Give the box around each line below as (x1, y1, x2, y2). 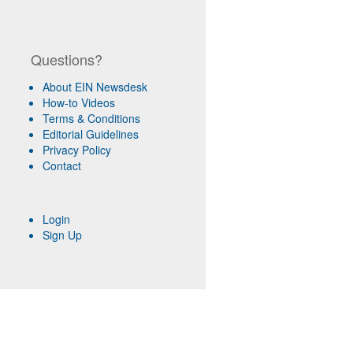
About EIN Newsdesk (42, 79, 147, 95)
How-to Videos (42, 95, 115, 111)
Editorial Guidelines (42, 126, 139, 143)
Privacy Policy (42, 142, 111, 158)
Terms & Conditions (42, 110, 140, 127)
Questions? (30, 49, 102, 70)
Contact (42, 158, 81, 174)
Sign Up (42, 227, 82, 243)
